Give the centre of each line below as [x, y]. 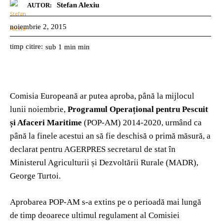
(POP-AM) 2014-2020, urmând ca [142, 122]
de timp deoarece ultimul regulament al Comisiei [95, 215]
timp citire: [26, 46]
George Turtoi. [35, 176]
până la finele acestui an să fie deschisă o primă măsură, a [110, 136]
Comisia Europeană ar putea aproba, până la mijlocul [102, 96]
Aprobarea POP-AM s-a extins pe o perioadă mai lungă [106, 202]
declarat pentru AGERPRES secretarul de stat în [93, 149]
